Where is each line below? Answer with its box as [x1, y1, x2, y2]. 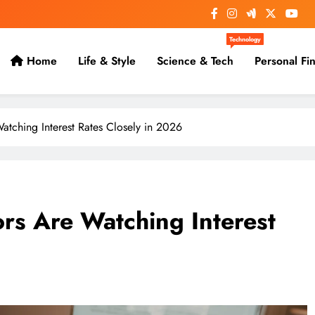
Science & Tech [156, 53, 233, 70]
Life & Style [77, 53, 136, 70]
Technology [229, 34, 261, 44]
